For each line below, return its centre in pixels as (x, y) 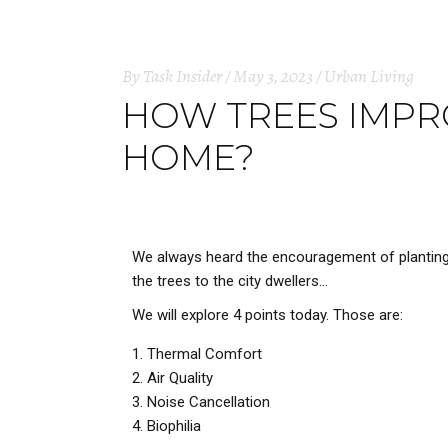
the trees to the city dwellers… (230, 281)
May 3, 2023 (273, 76)
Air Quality (180, 378)
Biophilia (174, 426)
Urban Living (369, 76)
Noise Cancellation (208, 402)
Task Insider (182, 76)
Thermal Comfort (204, 354)
